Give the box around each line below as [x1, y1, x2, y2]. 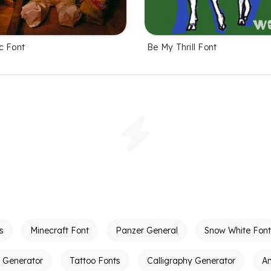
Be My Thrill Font [147, 41, 217, 53]
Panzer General [116, 224, 178, 236]
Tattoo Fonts [70, 255, 120, 266]
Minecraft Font [30, 224, 89, 236]
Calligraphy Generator [147, 255, 235, 266]
